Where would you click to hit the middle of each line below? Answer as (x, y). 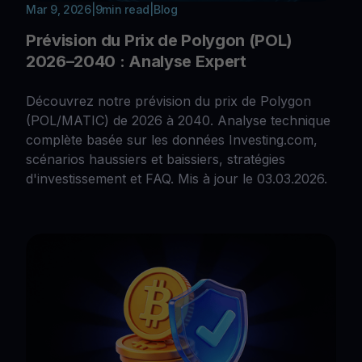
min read (126, 10)
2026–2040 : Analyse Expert (136, 62)
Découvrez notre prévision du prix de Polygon (168, 101)
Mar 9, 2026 (59, 10)
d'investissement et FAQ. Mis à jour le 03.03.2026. (177, 179)
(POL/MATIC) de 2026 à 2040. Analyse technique (178, 121)
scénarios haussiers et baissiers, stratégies (156, 160)
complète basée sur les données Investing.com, (172, 140)
